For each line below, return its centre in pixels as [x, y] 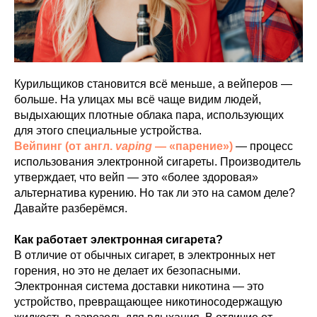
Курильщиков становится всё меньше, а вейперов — [153, 84]
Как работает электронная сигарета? [119, 240]
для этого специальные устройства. [108, 131]
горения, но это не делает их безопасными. [127, 271]
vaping [134, 146]
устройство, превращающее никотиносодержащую [148, 302]
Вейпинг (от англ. [65, 146]
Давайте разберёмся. [71, 208]
